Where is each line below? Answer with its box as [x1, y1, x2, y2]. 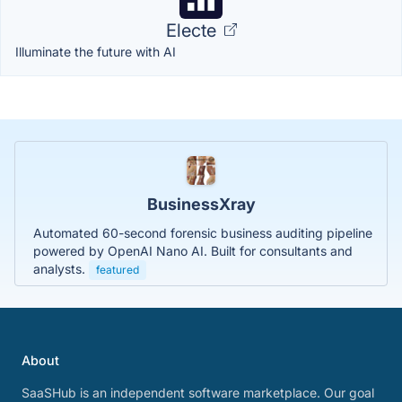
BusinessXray [146, 194, 256, 214]
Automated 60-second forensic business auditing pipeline [33, 224, 372, 240]
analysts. [33, 260, 89, 276]
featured [96, 262, 139, 276]
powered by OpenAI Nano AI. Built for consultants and [33, 242, 353, 258]
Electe [165, 19, 221, 41]
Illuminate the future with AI [15, 43, 176, 59]
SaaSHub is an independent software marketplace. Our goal [22, 385, 374, 400]
